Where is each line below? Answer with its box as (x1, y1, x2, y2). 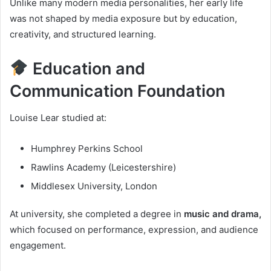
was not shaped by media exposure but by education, (10, 12, 237, 24)
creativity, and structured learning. (10, 28, 156, 40)
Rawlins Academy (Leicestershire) (31, 162, 176, 174)
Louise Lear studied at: (10, 112, 106, 124)
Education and (28, 58, 145, 79)
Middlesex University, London (31, 180, 157, 192)
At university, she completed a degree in (10, 208, 184, 220)
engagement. (10, 240, 66, 252)
